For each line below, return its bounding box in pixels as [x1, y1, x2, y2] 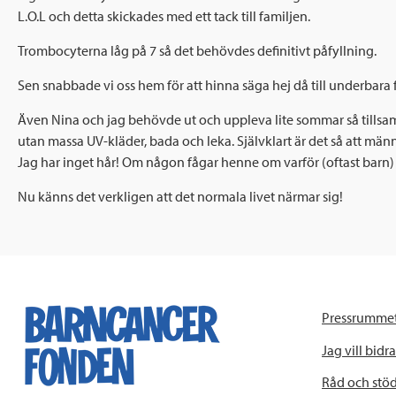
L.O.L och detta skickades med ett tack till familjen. [18, 7, 313, 26]
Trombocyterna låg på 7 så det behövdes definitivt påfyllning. [18, 42, 377, 60]
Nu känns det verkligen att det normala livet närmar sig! [18, 187, 343, 206]
